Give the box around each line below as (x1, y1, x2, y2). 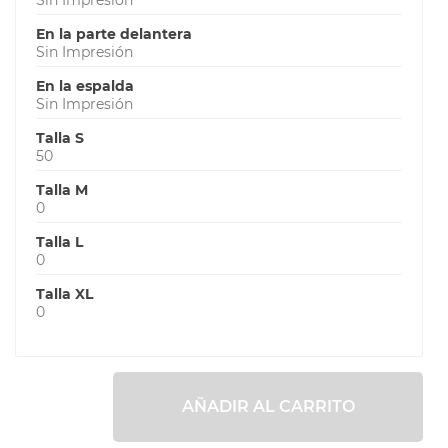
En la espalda (36, 76, 134, 95)
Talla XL (36, 284, 93, 303)
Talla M (36, 180, 88, 199)
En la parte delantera (36, 24, 192, 43)
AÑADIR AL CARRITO (181, 396, 355, 416)
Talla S (36, 128, 84, 147)
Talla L (36, 232, 83, 251)
